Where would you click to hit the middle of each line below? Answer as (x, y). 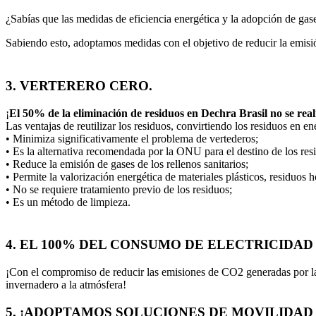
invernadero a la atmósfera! (66, 285)
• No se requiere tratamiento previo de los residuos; (119, 189)
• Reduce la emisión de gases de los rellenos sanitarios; (127, 164)
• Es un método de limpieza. (68, 202)
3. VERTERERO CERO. (79, 85)
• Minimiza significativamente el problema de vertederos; (132, 138)
